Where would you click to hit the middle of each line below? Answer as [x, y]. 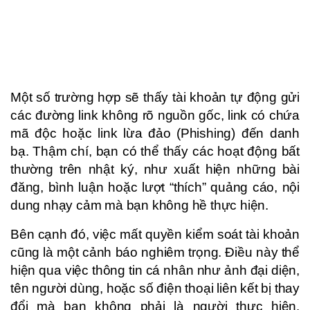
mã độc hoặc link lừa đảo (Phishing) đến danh [155, 133]
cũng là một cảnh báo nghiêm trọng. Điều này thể [155, 252]
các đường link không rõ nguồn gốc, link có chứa [155, 115]
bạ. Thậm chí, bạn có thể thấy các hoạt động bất [155, 151]
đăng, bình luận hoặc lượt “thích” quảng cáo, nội [155, 187]
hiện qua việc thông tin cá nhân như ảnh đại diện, [155, 270]
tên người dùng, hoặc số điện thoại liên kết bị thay [155, 288]
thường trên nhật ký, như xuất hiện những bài [155, 169]
